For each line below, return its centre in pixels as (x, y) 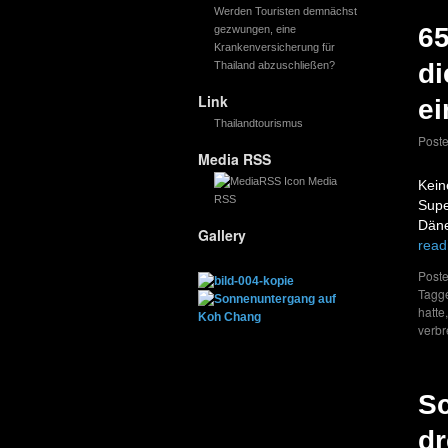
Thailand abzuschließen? (274, 65)
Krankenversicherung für (274, 47)
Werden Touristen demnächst (285, 11)
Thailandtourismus (258, 123)
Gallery (222, 235)
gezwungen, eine (254, 29)
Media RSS (234, 159)
